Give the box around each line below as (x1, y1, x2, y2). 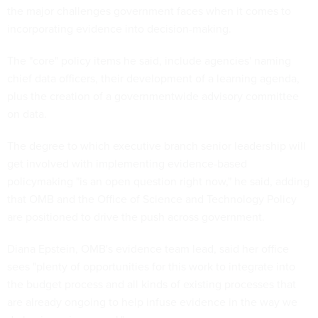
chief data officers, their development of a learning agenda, (7, 70, 300, 86)
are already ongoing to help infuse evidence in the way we (7, 293, 297, 309)
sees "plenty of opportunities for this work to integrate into (7, 258, 295, 274)
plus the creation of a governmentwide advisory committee (7, 87, 299, 104)
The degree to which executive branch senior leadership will (7, 137, 306, 153)
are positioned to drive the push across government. (7, 208, 265, 224)
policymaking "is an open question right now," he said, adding (7, 172, 309, 189)
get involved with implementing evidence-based (7, 155, 247, 171)
